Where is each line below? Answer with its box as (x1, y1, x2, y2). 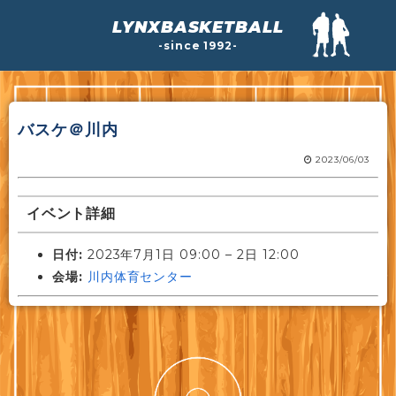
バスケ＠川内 (18, 119, 118, 140)
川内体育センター (87, 268, 194, 285)
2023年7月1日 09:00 (87, 246, 222, 263)
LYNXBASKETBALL (111, 18, 285, 37)
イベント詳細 (26, 205, 117, 223)
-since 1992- (157, 39, 239, 52)
